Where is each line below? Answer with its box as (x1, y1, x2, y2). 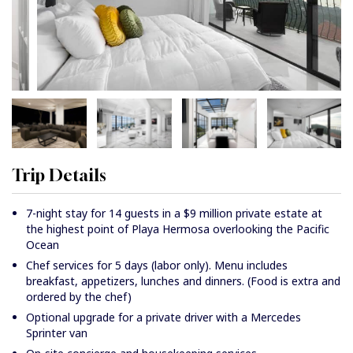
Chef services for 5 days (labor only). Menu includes (26, 258, 288, 273)
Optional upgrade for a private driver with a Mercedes (26, 310, 301, 325)
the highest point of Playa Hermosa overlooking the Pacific (26, 221, 329, 237)
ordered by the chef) (26, 289, 132, 305)
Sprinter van (26, 325, 87, 341)
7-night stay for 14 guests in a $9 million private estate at (26, 206, 322, 221)
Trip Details (12, 165, 106, 186)
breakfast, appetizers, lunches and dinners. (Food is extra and (26, 273, 340, 289)
